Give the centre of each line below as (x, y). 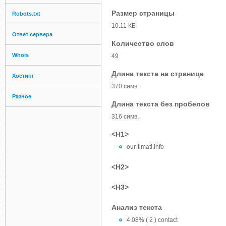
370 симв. (125, 86)
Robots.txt (26, 14)
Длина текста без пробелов (161, 104)
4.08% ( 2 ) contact (152, 220)
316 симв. (125, 117)
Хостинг (23, 76)
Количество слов (143, 43)
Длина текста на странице (158, 74)
